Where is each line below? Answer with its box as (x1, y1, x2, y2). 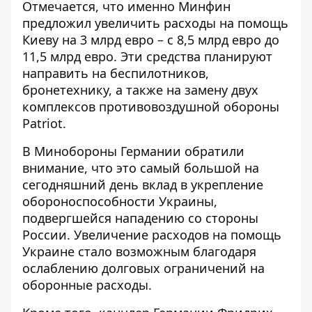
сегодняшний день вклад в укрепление (22, 176, 263, 194)
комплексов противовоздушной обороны (22, 98, 279, 116)
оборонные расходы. (22, 276, 152, 294)
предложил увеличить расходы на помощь (22, 15, 288, 32)
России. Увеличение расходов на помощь (22, 226, 281, 244)
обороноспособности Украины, (22, 193, 217, 210)
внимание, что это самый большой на (22, 159, 259, 177)
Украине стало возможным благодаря (22, 243, 256, 260)
